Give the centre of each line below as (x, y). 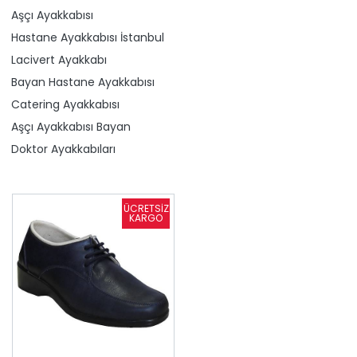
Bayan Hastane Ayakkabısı (83, 82)
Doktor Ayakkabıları (63, 149)
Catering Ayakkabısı (65, 104)
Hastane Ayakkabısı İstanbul (88, 37)
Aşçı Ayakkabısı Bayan (71, 126)
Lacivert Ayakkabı (59, 59)
